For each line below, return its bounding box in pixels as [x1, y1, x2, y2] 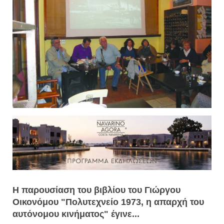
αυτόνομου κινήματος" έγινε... [12, 208, 139, 219]
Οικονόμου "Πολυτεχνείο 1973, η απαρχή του [12, 196, 204, 207]
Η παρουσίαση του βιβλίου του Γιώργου [12, 184, 180, 195]
